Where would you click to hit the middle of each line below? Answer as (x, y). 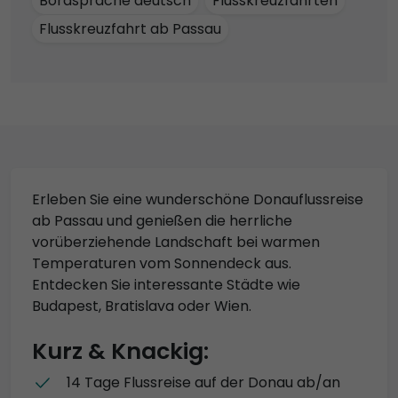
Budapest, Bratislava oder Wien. (142, 306)
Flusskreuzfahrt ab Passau (130, 28)
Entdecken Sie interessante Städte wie (166, 284)
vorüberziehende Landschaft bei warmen (176, 242)
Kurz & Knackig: (120, 351)
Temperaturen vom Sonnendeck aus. (162, 263)
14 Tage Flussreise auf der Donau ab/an (204, 382)
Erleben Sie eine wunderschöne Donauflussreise (198, 199)
